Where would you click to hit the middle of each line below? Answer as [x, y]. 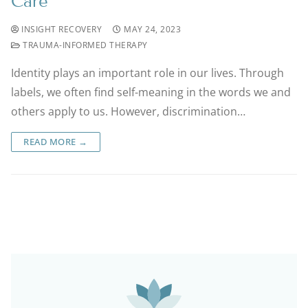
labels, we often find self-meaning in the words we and [151, 92]
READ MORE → [56, 141]
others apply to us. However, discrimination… [128, 111]
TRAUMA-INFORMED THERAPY [84, 45]
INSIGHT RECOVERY [60, 29]
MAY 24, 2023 [152, 29]
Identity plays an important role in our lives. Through [147, 73]
